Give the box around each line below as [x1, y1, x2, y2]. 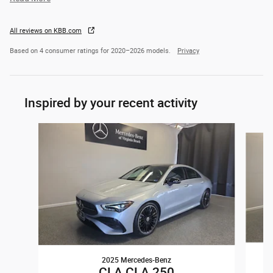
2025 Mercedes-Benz [101, 255, 171, 264]
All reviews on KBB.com [10, 26, 82, 35]
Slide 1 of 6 [9, 123, 50, 133]
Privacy [177, 46, 199, 55]
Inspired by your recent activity [24, 94, 197, 110]
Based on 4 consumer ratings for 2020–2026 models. [10, 46, 172, 55]
